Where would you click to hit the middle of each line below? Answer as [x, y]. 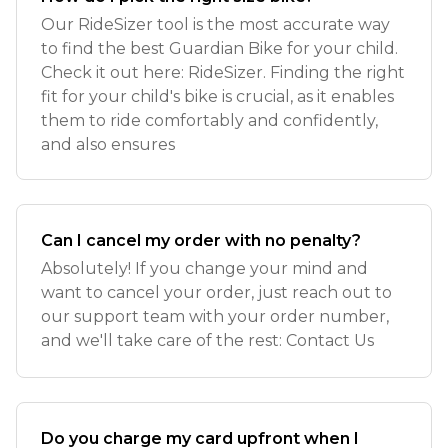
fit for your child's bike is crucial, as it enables [217, 96]
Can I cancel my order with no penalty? [201, 240]
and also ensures [108, 144]
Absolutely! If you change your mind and [204, 268]
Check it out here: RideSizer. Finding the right [223, 72]
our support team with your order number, [215, 316]
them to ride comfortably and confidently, [209, 120]
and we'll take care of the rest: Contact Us [207, 340]
